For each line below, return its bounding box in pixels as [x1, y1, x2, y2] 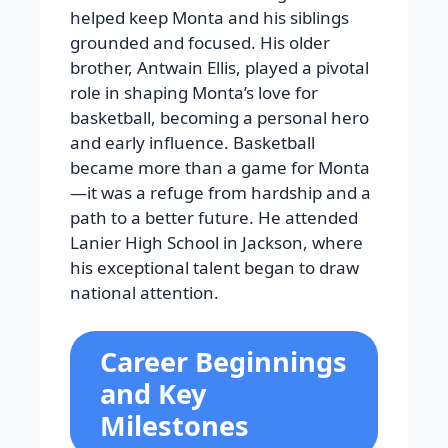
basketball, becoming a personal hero [70, 106, 369, 130]
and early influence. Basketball [70, 131, 315, 155]
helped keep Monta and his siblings [70, 6, 349, 30]
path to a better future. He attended [70, 206, 358, 230]
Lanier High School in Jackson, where [70, 231, 363, 255]
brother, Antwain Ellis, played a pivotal [70, 56, 369, 80]
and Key [100, 374, 206, 412]
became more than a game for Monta [70, 156, 370, 180]
